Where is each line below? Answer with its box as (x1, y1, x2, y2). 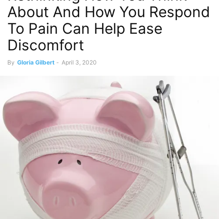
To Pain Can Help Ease (7, 20, 162, 37)
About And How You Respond (7, 3, 210, 21)
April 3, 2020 (62, 59, 97, 66)
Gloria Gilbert (17, 59, 55, 66)
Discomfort (7, 36, 84, 54)
